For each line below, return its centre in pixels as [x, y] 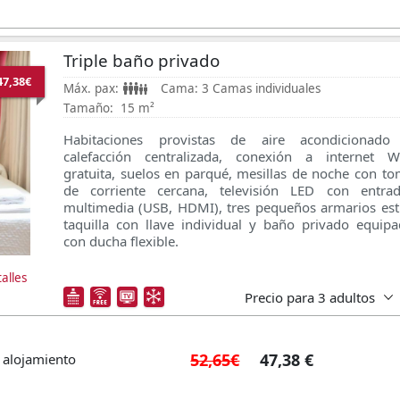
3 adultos [346, 297]
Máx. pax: [91, 89]
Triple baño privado [142, 60]
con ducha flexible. [121, 242]
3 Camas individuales [261, 89]
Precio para [279, 297]
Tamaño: [88, 108]
